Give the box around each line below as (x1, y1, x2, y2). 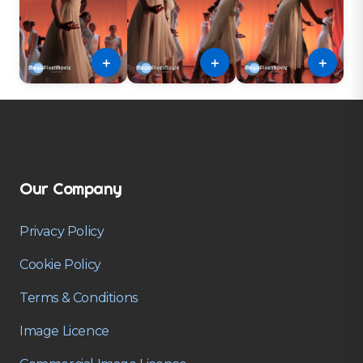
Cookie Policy (19, 256, 101, 272)
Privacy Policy (19, 223, 105, 239)
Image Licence (19, 322, 109, 339)
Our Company (19, 178, 122, 199)
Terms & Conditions (19, 289, 138, 305)
